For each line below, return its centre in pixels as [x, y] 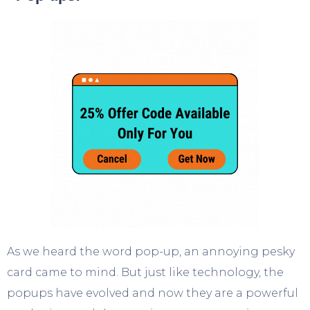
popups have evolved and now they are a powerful [153, 293]
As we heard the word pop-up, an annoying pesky [151, 251]
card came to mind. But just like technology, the [145, 272]
